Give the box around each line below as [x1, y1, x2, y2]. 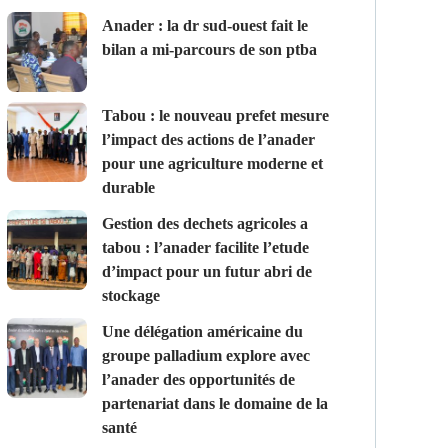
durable [101, 179, 155, 197]
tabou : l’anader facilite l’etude [101, 239, 309, 257]
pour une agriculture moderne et [101, 155, 323, 173]
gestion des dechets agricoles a [101, 215, 114, 233]
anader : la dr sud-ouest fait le [101, 17, 114, 35]
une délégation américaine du [101, 323, 114, 341]
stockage [101, 287, 160, 305]
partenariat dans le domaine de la [101, 395, 328, 413]
